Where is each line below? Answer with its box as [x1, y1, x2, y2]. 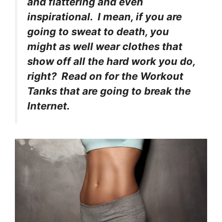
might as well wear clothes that [27, 40, 182, 53]
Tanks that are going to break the [27, 85, 191, 98]
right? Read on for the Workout [27, 70, 183, 83]
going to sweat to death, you [27, 25, 169, 38]
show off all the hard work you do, [27, 55, 195, 68]
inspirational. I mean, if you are [27, 10, 182, 23]
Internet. [27, 100, 70, 112]
